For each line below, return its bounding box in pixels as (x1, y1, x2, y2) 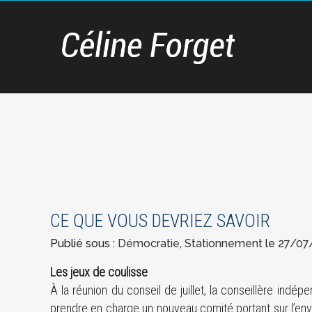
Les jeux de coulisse (50, 265, 148, 279)
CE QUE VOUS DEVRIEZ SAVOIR (50, 210, 270, 231)
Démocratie (118, 237, 180, 250)
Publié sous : (50, 237, 118, 250)
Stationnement (185, 237, 263, 250)
